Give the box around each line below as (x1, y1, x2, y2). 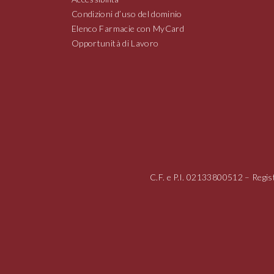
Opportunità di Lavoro (72, 38, 159, 48)
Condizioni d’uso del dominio (72, 9, 182, 19)
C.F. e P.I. (149, 171, 187, 182)
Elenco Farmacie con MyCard (72, 23, 185, 34)
